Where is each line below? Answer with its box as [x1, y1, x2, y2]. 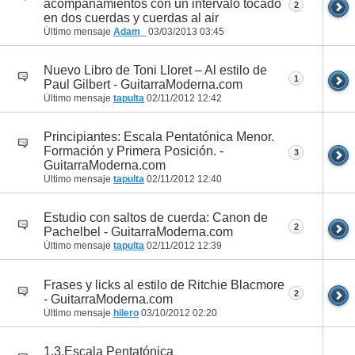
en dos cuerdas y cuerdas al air [44, 10, 219, 25]
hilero [113, 307, 139, 319]
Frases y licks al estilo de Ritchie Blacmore [44, 277, 284, 292]
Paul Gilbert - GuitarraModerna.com [44, 78, 242, 91]
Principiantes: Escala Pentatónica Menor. [44, 130, 274, 144]
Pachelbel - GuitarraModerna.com [44, 225, 233, 239]
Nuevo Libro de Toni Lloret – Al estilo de [44, 63, 267, 77]
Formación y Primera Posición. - [44, 144, 223, 158]
